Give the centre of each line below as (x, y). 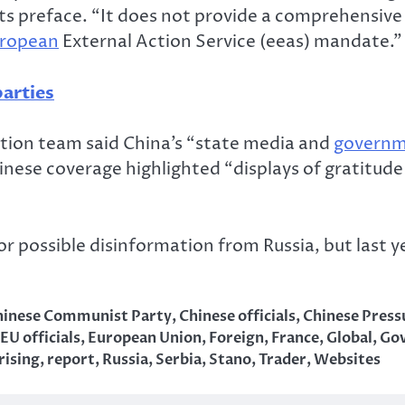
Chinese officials (237, 317)
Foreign (236, 339)
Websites (347, 360)
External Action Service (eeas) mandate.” (231, 41)
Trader (283, 360)
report (71, 360)
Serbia (179, 360)
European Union (145, 339)
